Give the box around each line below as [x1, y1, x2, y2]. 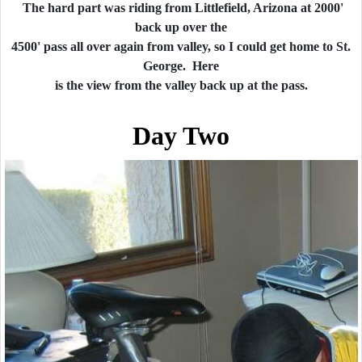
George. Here [143, 59, 219, 73]
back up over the [135, 20, 227, 34]
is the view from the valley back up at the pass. [54, 78, 308, 92]
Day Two [133, 121, 229, 150]
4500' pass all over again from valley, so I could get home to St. [11, 40, 351, 53]
